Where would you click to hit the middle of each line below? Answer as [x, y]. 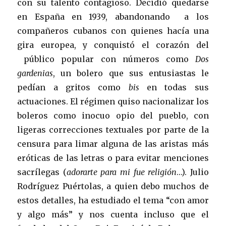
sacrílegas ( [42, 172]
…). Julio [193, 172]
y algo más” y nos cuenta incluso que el [113, 214]
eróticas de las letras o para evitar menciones [113, 158]
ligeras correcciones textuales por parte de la [113, 129]
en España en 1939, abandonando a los [113, 16]
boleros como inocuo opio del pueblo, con [113, 115]
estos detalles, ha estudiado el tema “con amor [113, 200]
